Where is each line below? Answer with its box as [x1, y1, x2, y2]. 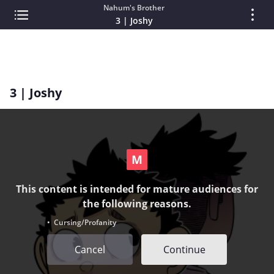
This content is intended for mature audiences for [16, 182, 258, 196]
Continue [163, 242, 206, 256]
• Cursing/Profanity [47, 217, 116, 228]
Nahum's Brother [103, 2, 165, 13]
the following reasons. [83, 196, 191, 210]
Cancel [75, 242, 105, 256]
